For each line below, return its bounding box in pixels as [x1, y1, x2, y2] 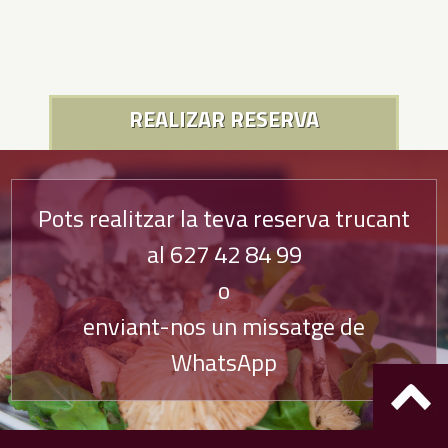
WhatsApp [171, 344, 277, 380]
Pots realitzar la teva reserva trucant [38, 200, 410, 236]
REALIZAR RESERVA [129, 102, 319, 136]
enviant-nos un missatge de [83, 308, 365, 344]
